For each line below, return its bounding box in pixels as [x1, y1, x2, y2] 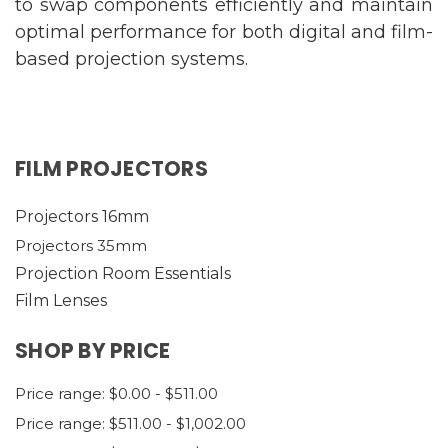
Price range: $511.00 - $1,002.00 [15, 414, 246, 433]
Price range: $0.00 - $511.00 [15, 384, 218, 403]
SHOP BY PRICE [15, 336, 171, 365]
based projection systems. [15, 48, 248, 70]
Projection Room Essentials [15, 264, 231, 283]
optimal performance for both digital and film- [15, 21, 433, 43]
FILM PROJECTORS [15, 154, 208, 183]
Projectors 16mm [15, 207, 149, 226]
